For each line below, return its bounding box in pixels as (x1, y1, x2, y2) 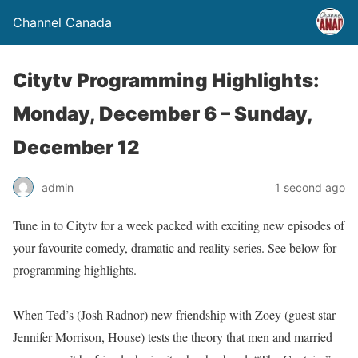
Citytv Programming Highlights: (13, 69, 320, 92)
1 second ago (275, 180, 345, 194)
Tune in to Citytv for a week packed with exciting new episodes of (13, 217, 344, 233)
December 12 (13, 136, 140, 159)
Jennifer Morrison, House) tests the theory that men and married (13, 328, 332, 345)
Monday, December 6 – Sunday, (13, 102, 312, 125)
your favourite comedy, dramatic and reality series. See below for (13, 239, 336, 256)
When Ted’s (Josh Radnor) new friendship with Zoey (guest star (13, 306, 336, 323)
